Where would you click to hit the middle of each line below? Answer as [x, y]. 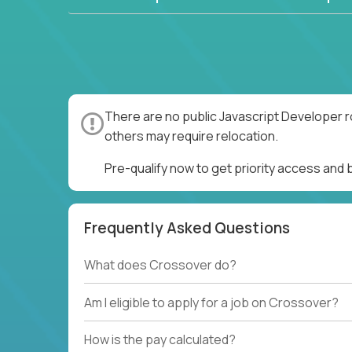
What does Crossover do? [160, 265]
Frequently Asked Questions [187, 228]
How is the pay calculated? [160, 339]
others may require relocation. [191, 136]
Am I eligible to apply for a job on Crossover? [211, 302]
